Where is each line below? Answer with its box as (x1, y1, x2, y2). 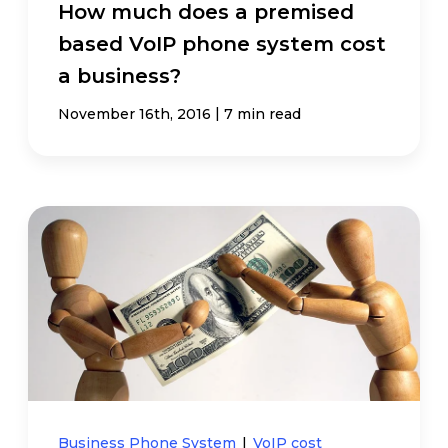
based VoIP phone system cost (58, 31, 387, 56)
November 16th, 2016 (58, 104, 212, 123)
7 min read (224, 104, 302, 123)
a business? (58, 63, 182, 88)
